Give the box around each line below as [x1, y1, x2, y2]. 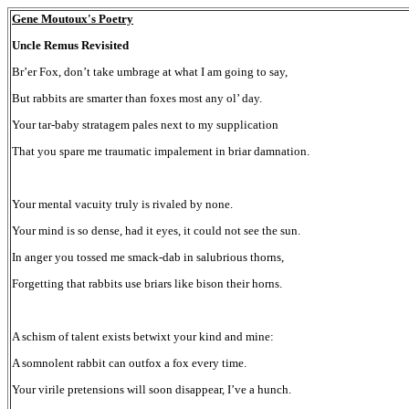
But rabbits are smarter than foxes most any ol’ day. [12, 91, 262, 105]
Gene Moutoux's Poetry [12, 12, 133, 26]
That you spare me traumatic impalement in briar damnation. [12, 144, 309, 158]
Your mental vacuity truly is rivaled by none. [12, 197, 233, 211]
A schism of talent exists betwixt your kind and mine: [12, 330, 274, 343]
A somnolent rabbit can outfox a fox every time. [12, 356, 246, 370]
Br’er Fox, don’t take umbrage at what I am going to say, [12, 65, 288, 79]
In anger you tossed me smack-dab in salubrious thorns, [12, 250, 284, 264]
